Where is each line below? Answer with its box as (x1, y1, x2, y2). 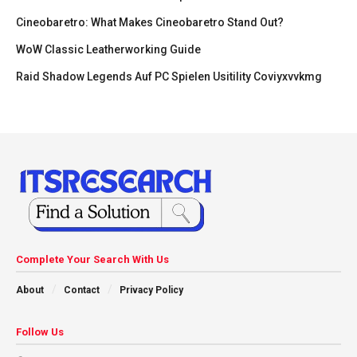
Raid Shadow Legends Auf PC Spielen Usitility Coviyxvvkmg (16, 69, 322, 83)
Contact (64, 284, 100, 296)
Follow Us (16, 325, 64, 338)
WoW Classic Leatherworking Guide (16, 42, 201, 56)
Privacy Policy (120, 284, 183, 296)
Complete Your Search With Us (16, 253, 169, 265)
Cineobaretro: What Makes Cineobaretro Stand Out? (16, 15, 284, 29)
